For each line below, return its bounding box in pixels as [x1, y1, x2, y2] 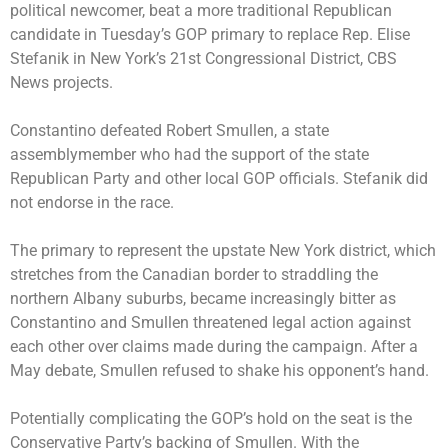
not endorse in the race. [10, 192, 178, 212]
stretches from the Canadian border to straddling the [10, 264, 378, 284]
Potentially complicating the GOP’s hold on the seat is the [10, 408, 412, 428]
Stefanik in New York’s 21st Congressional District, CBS [10, 48, 397, 68]
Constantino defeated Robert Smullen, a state [10, 120, 329, 140]
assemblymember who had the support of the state [10, 144, 369, 164]
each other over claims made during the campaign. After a [10, 336, 418, 356]
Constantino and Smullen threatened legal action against [10, 312, 411, 332]
